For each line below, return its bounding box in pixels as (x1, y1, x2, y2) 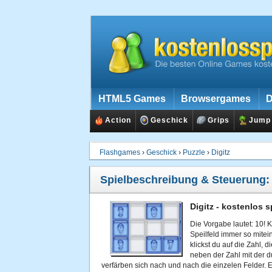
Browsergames (181, 93, 251, 104)
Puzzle (183, 148, 205, 157)
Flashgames (100, 148, 140, 157)
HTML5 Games (98, 93, 166, 104)
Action (105, 116, 131, 124)
